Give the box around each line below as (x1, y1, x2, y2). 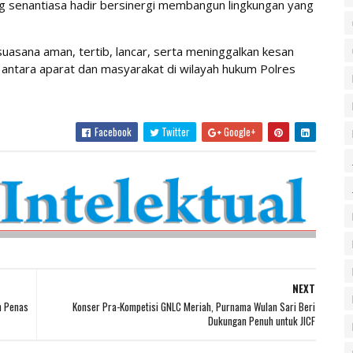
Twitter (158, 124, 190, 139)
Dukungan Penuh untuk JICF (207, 313, 315, 329)
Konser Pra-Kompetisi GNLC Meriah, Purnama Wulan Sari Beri (72, 299, 315, 314)
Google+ (221, 124, 256, 139)
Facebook (91, 124, 132, 139)
